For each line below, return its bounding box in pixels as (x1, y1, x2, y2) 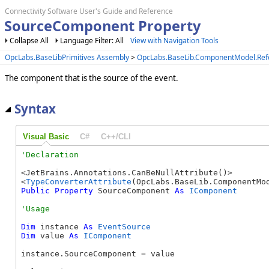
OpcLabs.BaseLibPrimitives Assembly (5, 52, 129, 62)
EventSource (98, 222, 151, 231)
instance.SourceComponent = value (21, 249, 175, 258)
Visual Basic (22, 131, 69, 141)
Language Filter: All (60, 35, 125, 46)
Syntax (14, 100, 56, 117)
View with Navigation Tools (130, 35, 219, 46)
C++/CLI (100, 131, 131, 141)
